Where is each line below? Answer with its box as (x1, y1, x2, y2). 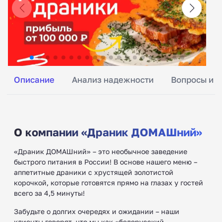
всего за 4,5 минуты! (14, 188, 85, 197)
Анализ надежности (72, 74, 154, 85)
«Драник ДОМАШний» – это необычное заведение (14, 147, 187, 156)
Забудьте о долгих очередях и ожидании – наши (14, 207, 179, 216)
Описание (14, 74, 55, 85)
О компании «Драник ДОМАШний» (14, 125, 202, 139)
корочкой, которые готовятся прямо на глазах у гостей (14, 178, 203, 187)
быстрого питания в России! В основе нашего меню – (14, 157, 197, 166)
